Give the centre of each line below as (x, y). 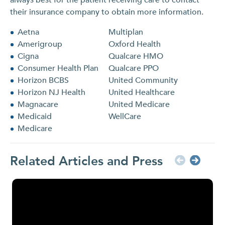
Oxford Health (135, 44)
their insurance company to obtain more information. (107, 12)
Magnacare (38, 104)
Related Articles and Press (86, 161)
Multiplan (126, 32)
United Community (143, 80)
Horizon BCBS (43, 80)
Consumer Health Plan (58, 68)
